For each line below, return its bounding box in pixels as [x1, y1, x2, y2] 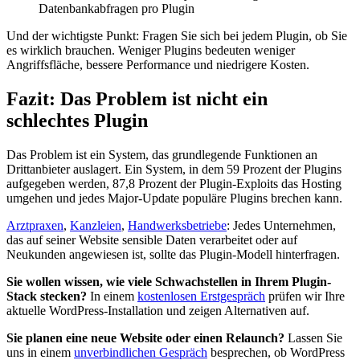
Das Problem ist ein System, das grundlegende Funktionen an [6, 147, 317, 162]
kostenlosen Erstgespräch [137, 288, 265, 303]
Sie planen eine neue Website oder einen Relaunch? [6, 330, 284, 345]
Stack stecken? [6, 288, 87, 303]
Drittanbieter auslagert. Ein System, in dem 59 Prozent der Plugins [6, 162, 342, 176]
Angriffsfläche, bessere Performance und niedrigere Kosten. [6, 57, 309, 72]
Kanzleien [70, 218, 121, 232]
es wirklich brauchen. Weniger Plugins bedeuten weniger [6, 43, 295, 57]
